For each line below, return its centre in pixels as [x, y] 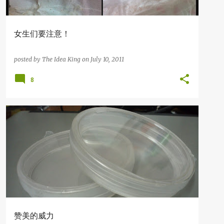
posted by [28, 59]
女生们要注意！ [42, 33]
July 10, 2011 [107, 59]
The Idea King [61, 59]
